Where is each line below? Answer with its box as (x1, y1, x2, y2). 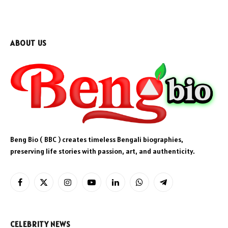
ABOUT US (10, 38, 47, 48)
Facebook (19, 182, 50, 191)
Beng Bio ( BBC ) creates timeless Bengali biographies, (10, 135, 183, 145)
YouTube (91, 182, 118, 191)
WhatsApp (138, 182, 171, 191)
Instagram (67, 182, 100, 191)
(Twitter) (43, 192, 72, 202)
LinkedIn (115, 182, 142, 191)
